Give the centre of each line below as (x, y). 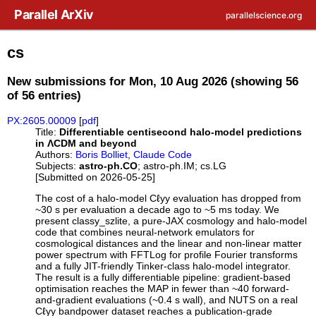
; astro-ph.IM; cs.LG (182, 165)
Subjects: (56, 165)
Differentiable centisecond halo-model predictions (181, 132)
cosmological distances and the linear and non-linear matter (169, 244)
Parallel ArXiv (54, 14)
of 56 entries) (44, 95)
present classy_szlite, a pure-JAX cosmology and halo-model (171, 221)
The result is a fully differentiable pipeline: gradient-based (163, 278)
